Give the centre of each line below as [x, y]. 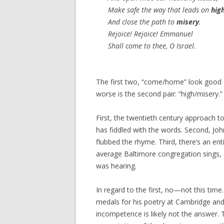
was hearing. [116, 166]
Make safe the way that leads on [159, 10]
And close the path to [142, 22]
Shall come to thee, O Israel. [152, 46]
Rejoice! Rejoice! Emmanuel [150, 34]
